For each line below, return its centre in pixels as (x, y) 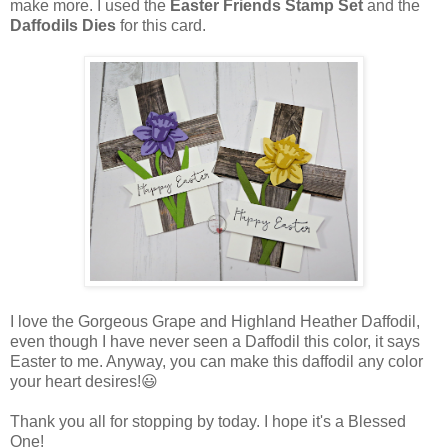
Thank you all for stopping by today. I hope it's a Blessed (208, 422)
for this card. (161, 26)
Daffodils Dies (63, 26)
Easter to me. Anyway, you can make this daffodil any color (216, 362)
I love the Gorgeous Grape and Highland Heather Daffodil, (215, 322)
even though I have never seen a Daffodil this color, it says (215, 342)
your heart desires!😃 (84, 382)
